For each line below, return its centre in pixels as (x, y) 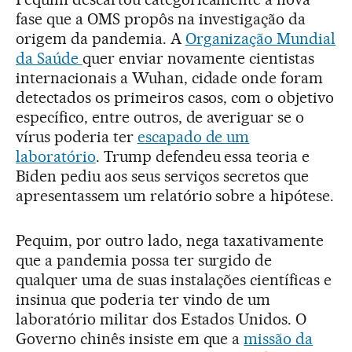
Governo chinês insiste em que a (130, 338)
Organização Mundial (260, 38)
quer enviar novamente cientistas (198, 58)
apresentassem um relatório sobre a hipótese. (175, 195)
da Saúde (49, 58)
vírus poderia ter (77, 136)
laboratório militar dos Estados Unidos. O (161, 319)
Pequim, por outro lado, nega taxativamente (170, 240)
